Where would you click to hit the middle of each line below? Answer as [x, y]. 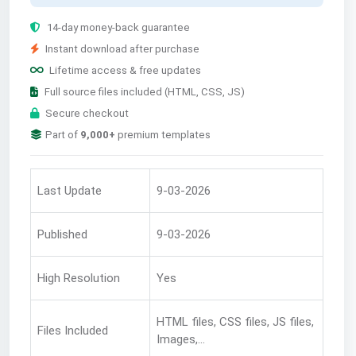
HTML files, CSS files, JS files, [235, 322]
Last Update [69, 191]
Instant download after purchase [122, 49]
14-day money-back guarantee [118, 28]
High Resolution [78, 279]
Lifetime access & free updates [125, 71]
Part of [62, 135]
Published [62, 235]
